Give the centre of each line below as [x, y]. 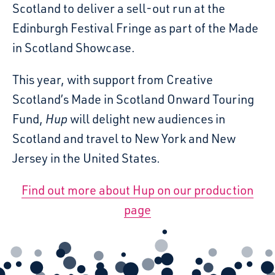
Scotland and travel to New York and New [124, 138]
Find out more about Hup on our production [137, 190]
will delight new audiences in [146, 119]
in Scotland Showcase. [74, 48]
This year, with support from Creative [113, 79]
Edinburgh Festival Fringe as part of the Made [135, 28]
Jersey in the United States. [86, 158]
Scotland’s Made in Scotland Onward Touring [133, 99]
